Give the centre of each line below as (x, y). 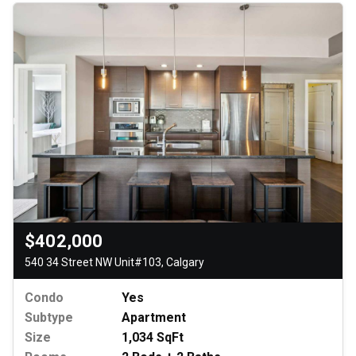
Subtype (49, 317)
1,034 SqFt (153, 337)
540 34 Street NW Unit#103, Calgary (114, 262)
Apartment (154, 317)
